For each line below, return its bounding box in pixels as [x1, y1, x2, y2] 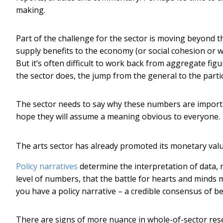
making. [16, 4, 45, 15]
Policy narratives [16, 160, 78, 172]
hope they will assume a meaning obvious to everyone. [16, 111, 220, 122]
